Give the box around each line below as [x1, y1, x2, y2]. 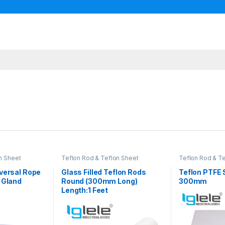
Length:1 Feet [61, 185, 108, 194]
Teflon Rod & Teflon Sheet [61, 154, 139, 162]
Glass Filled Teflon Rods [61, 167, 146, 176]
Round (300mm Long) [61, 176, 138, 185]
